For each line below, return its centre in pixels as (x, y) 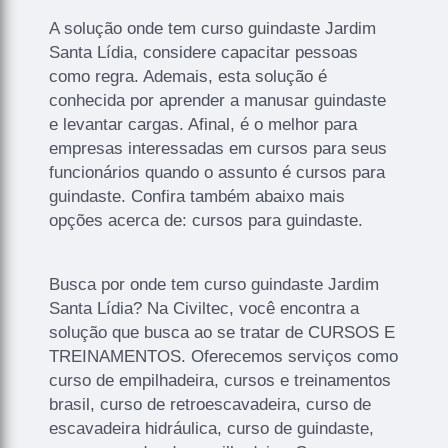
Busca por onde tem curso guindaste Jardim (214, 284)
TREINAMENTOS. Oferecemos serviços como (224, 356)
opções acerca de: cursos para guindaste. (206, 220)
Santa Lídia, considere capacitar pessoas (204, 52)
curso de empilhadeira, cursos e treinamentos (220, 380)
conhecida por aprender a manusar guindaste (218, 100)
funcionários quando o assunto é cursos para (217, 172)
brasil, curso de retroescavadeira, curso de (210, 404)
